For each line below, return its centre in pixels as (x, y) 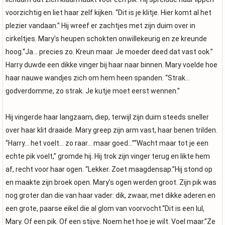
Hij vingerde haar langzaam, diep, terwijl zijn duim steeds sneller (107, 117)
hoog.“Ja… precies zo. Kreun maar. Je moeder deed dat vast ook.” (109, 52)
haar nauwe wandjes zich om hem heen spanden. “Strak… (98, 78)
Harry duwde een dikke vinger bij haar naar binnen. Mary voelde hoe (111, 65)
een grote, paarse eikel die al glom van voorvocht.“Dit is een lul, (105, 208)
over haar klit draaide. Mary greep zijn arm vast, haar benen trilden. (111, 130)
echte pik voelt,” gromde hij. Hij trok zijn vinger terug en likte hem (108, 156)
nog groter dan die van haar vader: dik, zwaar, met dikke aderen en (110, 195)
